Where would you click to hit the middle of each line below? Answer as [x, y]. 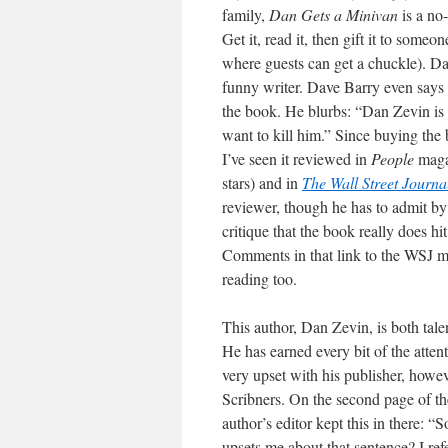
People [392, 158]
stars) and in [262, 182]
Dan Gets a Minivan [335, 14]
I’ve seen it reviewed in [296, 158]
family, [245, 14]
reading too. [259, 278]
